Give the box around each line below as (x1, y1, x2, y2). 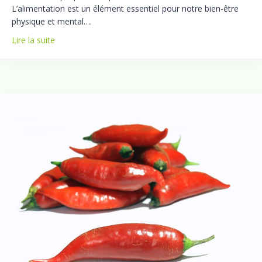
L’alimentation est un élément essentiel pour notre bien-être (12, 3, 239, 14)
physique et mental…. (12, 16, 92, 27)
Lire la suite (12, 35, 55, 46)
